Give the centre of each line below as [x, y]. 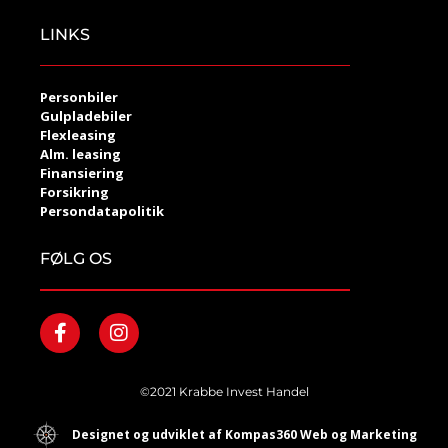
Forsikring [74, 192]
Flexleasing [78, 135]
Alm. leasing [80, 154]
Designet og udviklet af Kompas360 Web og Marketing [244, 434]
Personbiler [79, 97]
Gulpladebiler [86, 116]
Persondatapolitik [102, 211]
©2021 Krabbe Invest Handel [224, 391]
